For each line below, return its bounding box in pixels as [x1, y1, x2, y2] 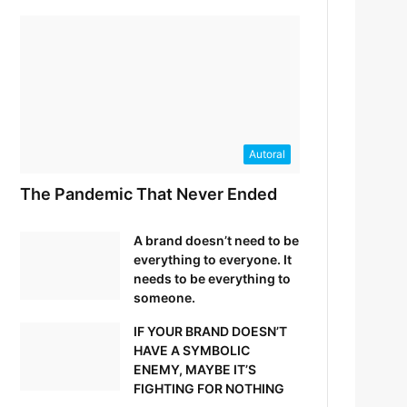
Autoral [249, 146, 285, 161]
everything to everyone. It [134, 251, 293, 267]
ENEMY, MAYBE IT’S [134, 361, 257, 377]
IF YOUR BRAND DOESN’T [134, 323, 288, 339]
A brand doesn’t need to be [134, 232, 300, 248]
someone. [134, 289, 196, 305]
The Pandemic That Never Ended [20, 184, 278, 203]
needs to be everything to [134, 270, 292, 286]
